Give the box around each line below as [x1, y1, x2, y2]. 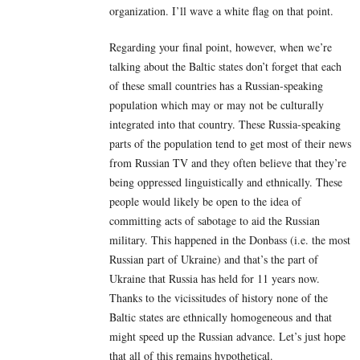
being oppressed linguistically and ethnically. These [109, 174, 342, 190]
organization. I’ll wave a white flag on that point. [109, 2, 333, 18]
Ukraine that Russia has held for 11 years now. [109, 270, 320, 286]
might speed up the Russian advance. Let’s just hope [109, 328, 346, 344]
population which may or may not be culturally [109, 96, 324, 112]
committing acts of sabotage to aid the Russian [109, 212, 320, 228]
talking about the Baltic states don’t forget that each [109, 58, 342, 74]
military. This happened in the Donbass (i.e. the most [109, 231, 350, 247]
